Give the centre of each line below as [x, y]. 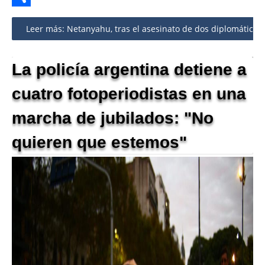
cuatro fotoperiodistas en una [129, 94]
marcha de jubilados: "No [113, 118]
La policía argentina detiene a [129, 69]
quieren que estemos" [99, 143]
